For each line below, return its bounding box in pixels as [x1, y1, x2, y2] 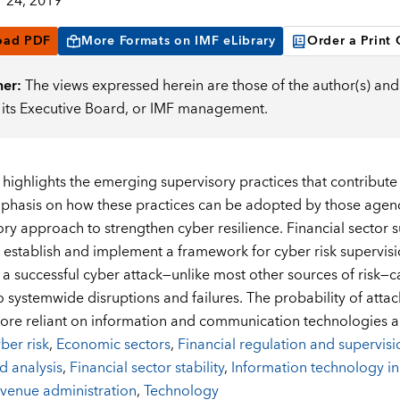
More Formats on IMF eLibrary [81, 30, 276, 53]
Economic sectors [55, 332, 171, 358]
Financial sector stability [69, 355, 224, 381]
